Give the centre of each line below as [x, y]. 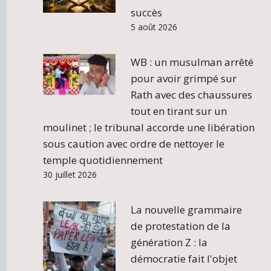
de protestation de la [181, 226]
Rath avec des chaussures [192, 94]
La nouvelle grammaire [187, 209]
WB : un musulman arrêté [192, 62]
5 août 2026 [154, 27]
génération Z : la [169, 242]
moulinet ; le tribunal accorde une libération [149, 127]
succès [147, 12]
